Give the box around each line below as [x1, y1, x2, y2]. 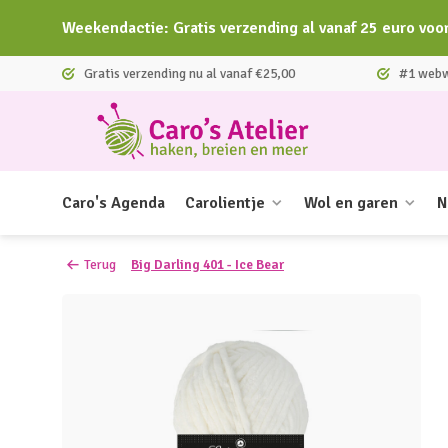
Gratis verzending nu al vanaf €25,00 [81, 65, 295, 82]
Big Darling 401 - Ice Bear [131, 256, 284, 273]
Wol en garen [304, 193, 398, 213]
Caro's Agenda [62, 193, 165, 213]
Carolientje [185, 193, 265, 213]
